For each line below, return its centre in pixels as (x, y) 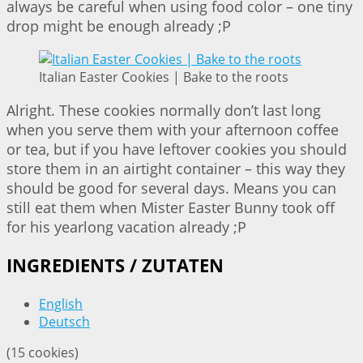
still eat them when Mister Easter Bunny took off (171, 207)
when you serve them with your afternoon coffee (173, 129)
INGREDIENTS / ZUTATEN (115, 266)
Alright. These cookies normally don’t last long (164, 110)
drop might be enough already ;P (119, 26)
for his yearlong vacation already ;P (126, 226)
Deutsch (64, 322)
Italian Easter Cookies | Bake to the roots (164, 77)
